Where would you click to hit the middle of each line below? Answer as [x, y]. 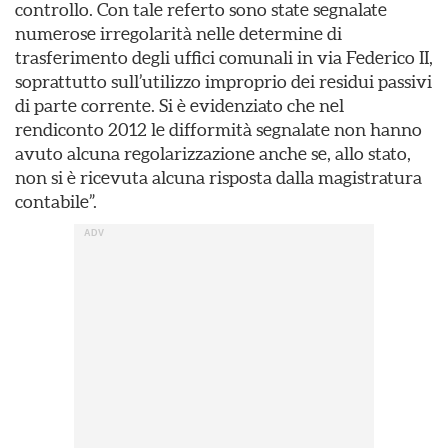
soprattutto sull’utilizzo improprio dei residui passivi [223, 81]
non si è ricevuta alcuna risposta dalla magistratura [218, 177]
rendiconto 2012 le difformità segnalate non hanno [218, 129]
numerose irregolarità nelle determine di [178, 33]
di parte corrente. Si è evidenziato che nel [179, 105]
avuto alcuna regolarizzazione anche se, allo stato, [213, 153]
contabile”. [56, 201]
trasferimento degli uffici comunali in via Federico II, [224, 57]
